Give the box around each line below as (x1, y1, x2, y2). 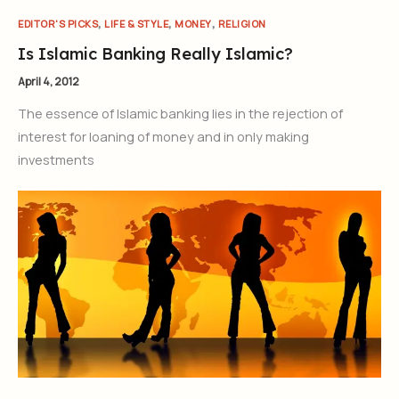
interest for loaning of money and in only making (18, 127, 309, 146)
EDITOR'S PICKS (18, 17, 98, 31)
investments (18, 151, 94, 169)
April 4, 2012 (18, 73, 79, 89)
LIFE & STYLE (104, 17, 168, 31)
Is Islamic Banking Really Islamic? (18, 43, 293, 64)
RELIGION (217, 17, 266, 31)
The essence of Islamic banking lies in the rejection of (18, 104, 343, 123)
